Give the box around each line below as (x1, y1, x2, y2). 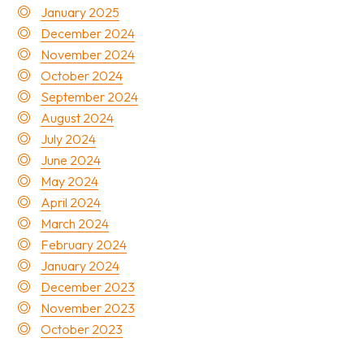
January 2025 (41, 4, 119, 20)
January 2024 (41, 258, 119, 274)
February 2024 (41, 236, 127, 253)
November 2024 (41, 46, 135, 63)
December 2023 (41, 279, 135, 295)
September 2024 (41, 89, 138, 105)
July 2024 (41, 131, 96, 147)
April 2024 (41, 194, 101, 210)
